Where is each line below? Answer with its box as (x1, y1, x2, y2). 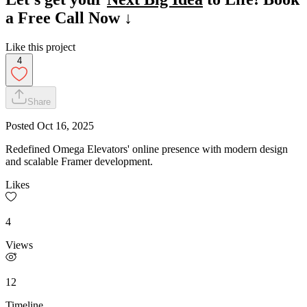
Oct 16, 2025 (37, 120, 94, 132)
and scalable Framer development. (5, 156, 153, 168)
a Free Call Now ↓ (5, 9, 132, 27)
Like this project (5, 41, 75, 53)
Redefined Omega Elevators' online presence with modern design (5, 143, 288, 156)
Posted (5, 120, 37, 132)
